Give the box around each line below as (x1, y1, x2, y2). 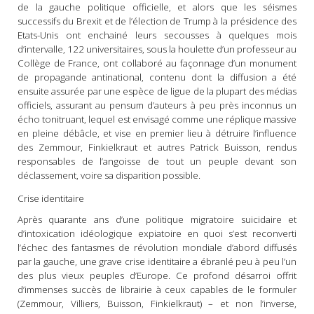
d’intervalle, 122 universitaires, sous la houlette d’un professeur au (17, 42, 297, 55)
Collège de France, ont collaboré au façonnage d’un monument (17, 56, 297, 69)
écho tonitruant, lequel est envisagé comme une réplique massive (17, 112, 297, 125)
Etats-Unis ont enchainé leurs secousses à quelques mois (17, 28, 297, 41)
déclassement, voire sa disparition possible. (17, 168, 200, 182)
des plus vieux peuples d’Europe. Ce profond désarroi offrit (17, 269, 297, 282)
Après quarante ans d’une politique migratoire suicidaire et (17, 213, 297, 226)
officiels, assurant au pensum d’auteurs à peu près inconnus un (17, 98, 297, 111)
